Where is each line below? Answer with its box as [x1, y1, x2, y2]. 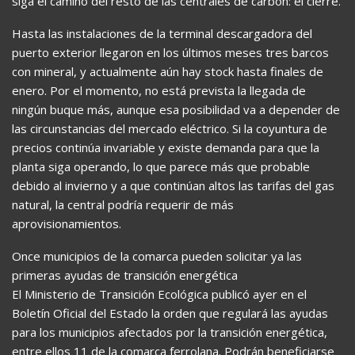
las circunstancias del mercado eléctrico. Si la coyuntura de [12, 120, 327, 137]
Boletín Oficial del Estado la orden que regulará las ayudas [12, 305, 328, 322]
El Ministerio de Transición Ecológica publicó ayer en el [12, 286, 307, 303]
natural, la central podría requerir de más [12, 197, 234, 213]
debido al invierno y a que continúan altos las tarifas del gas [12, 177, 334, 194]
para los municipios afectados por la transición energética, [12, 324, 327, 341]
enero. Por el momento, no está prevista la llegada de [12, 82, 306, 99]
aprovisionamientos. [12, 216, 121, 232]
